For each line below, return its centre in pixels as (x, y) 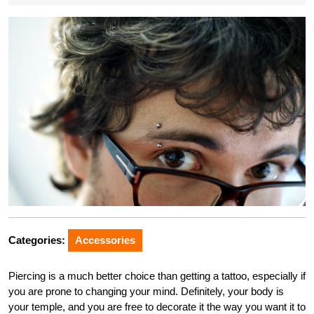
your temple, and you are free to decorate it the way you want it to (157, 306)
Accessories (105, 240)
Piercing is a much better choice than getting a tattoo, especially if (157, 275)
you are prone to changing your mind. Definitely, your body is (146, 291)
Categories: (37, 240)
